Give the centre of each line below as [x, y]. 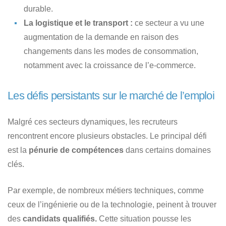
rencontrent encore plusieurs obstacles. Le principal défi [107, 136]
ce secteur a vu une [168, 23]
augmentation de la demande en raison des [101, 37]
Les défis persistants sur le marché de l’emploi [111, 95]
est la [18, 150]
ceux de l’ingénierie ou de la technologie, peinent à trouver [112, 204]
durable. [38, 9]
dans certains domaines [167, 150]
